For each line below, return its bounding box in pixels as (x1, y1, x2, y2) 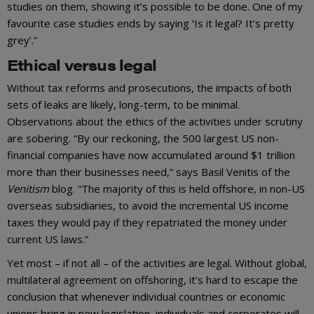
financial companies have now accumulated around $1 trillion (7, 148, 295, 163)
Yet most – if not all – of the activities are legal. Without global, (7, 256, 307, 271)
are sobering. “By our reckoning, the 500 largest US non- (7, 131, 279, 146)
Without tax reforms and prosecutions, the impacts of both (7, 81, 292, 95)
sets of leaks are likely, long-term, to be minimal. (7, 97, 240, 112)
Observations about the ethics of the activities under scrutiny (7, 114, 303, 129)
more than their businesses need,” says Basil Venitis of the (7, 165, 290, 179)
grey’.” (7, 33, 37, 47)
